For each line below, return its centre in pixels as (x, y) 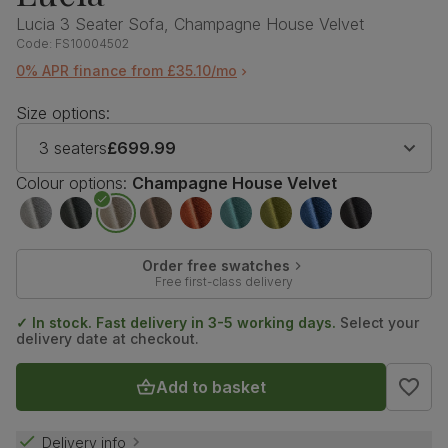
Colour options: (71, 183)
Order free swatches (215, 266)
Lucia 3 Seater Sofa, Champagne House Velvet (190, 24)
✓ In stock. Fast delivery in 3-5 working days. (176, 323)
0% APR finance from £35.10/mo (126, 71)
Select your (377, 323)
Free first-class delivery (223, 282)
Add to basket (210, 387)
